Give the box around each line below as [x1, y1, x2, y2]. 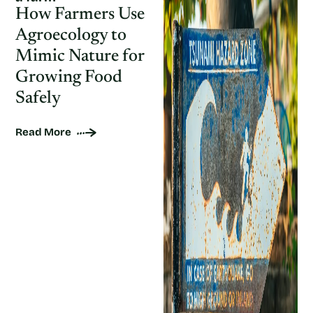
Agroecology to [15, 27, 126, 45]
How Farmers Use [15, 6, 145, 24]
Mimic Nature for [15, 48, 144, 66]
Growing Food [15, 69, 122, 87]
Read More [15, 126, 71, 138]
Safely [15, 90, 61, 108]
